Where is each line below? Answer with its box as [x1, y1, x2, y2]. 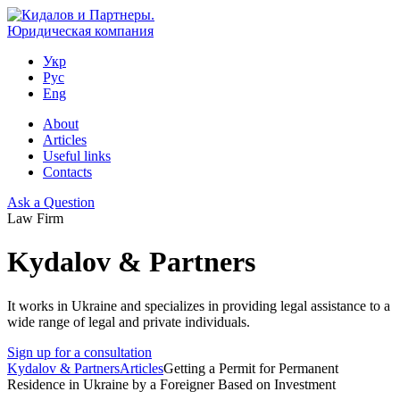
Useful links [43, 148, 111, 163]
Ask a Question [7, 195, 95, 210]
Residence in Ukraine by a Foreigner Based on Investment [7, 376, 336, 392]
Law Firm [7, 211, 63, 226]
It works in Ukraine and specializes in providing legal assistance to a [7, 297, 390, 313]
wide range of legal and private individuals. [7, 313, 250, 329]
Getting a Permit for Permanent [163, 360, 338, 376]
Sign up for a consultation [7, 344, 152, 360]
